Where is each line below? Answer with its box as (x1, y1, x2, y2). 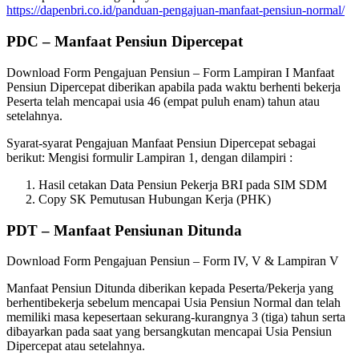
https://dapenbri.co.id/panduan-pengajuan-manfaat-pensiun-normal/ (6, 3, 345, 18)
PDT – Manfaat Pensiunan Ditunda (6, 221, 242, 239)
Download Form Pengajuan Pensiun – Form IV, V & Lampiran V (6, 254, 339, 268)
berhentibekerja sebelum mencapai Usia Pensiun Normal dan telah (6, 296, 341, 310)
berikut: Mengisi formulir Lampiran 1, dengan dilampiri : (6, 150, 292, 164)
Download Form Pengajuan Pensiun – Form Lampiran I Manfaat (6, 65, 334, 79)
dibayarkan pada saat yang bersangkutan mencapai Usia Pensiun (6, 325, 332, 339)
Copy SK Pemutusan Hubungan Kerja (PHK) (38, 192, 271, 206)
